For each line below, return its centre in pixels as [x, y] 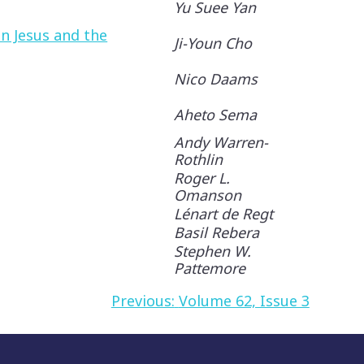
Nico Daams [216, 79]
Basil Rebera [217, 232]
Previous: [143, 301]
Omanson [208, 195]
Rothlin [199, 159]
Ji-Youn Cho [213, 43]
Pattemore [210, 268]
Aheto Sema [216, 115]
